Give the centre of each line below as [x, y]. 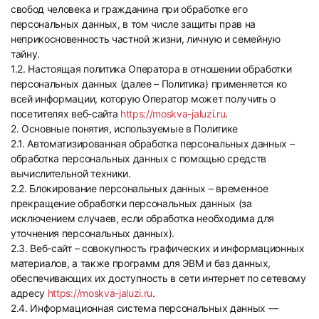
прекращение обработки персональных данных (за [131, 203]
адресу [29, 293]
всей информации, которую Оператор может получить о [143, 99]
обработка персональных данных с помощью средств [138, 158]
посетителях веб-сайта [66, 114]
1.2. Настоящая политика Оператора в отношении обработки [151, 69]
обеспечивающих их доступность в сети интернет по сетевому [158, 278]
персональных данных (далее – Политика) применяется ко [149, 84]
